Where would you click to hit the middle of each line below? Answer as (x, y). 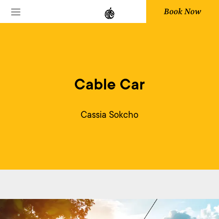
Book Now (183, 11)
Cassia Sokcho (109, 114)
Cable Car (109, 85)
